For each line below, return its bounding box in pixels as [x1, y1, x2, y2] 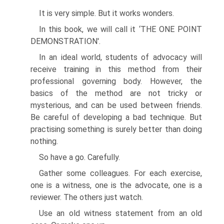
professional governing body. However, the [30, 76, 202, 86]
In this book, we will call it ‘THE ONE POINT [39, 24, 202, 34]
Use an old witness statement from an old [39, 208, 202, 218]
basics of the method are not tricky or [30, 88, 202, 98]
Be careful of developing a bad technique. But [30, 112, 202, 122]
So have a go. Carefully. [39, 152, 120, 162]
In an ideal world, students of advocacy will [39, 52, 202, 62]
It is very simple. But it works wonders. [39, 8, 174, 18]
